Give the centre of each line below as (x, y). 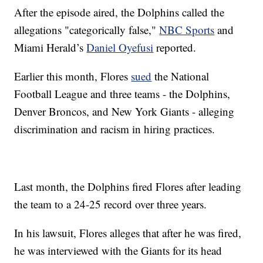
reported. (175, 48)
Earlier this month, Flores (73, 76)
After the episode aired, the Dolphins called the (119, 12)
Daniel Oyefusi (120, 48)
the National (181, 76)
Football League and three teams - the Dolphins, (122, 94)
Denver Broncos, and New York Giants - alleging (124, 112)
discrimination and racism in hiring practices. (115, 129)
